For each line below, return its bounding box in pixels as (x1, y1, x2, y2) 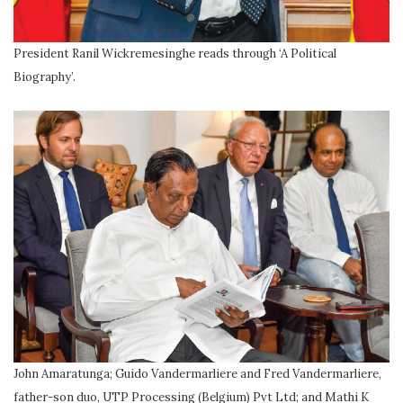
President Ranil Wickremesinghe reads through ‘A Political (13, 46, 336, 62)
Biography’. (13, 69, 78, 85)
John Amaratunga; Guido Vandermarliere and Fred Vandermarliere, (13, 366, 381, 382)
